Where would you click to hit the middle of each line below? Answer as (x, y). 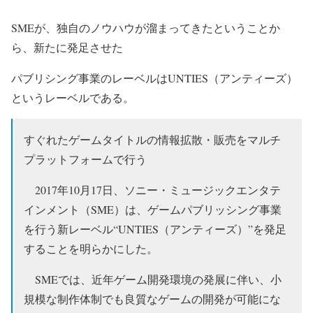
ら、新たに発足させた (67, 47)
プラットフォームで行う (85, 159)
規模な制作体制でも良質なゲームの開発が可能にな (152, 298)
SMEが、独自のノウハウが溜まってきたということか (146, 27)
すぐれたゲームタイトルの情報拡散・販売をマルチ (152, 139)
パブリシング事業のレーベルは (89, 78)
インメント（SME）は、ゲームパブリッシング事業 (153, 209)
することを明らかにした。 (91, 248)
